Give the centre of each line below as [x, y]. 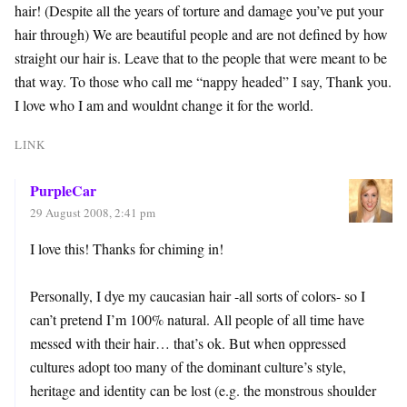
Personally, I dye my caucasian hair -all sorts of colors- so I [198, 296]
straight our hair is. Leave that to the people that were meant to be [201, 58]
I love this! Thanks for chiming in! [127, 249]
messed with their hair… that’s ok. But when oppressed [188, 343]
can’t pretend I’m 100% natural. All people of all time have [197, 320]
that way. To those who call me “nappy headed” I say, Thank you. [203, 82]
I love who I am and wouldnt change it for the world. [164, 105]
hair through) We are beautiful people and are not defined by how [201, 35]
